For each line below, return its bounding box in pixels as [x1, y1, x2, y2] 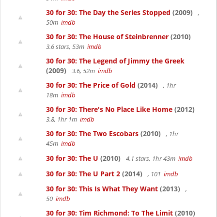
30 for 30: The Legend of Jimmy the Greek [46, 56, 185, 65]
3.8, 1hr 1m [46, 115, 80, 124]
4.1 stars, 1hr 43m [124, 154, 178, 163]
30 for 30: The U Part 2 [46, 169, 120, 178]
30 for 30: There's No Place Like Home [46, 105, 172, 114]
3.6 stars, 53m [46, 42, 87, 51]
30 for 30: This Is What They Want [46, 184, 158, 193]
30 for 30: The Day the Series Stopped [46, 8, 170, 17]
